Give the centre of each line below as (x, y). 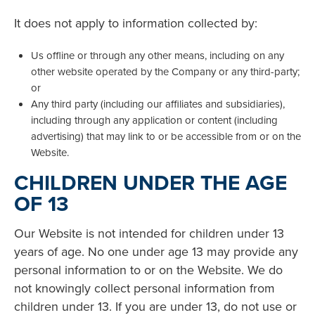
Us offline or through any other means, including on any (157, 55)
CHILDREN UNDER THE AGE (150, 183)
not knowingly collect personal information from (144, 288)
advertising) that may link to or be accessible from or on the (166, 136)
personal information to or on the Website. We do (148, 269)
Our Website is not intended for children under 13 (149, 233)
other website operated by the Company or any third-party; (165, 71)
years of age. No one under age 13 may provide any (156, 251)
